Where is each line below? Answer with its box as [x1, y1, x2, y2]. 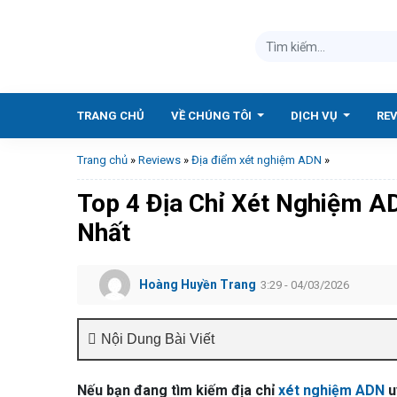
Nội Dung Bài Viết [101, 331, 214, 346]
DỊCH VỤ [291, 109, 341, 122]
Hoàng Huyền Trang [139, 277, 256, 292]
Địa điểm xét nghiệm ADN [191, 153, 322, 167]
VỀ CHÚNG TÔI [171, 109, 254, 122]
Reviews [138, 153, 181, 167]
